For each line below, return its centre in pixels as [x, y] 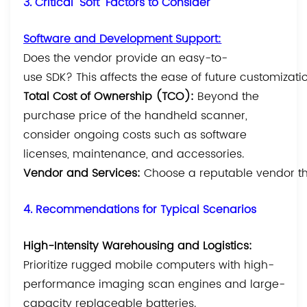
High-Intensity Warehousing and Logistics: [138, 246]
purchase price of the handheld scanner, [136, 116]
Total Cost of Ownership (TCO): [111, 97]
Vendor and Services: [82, 174]
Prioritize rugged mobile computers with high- [149, 266]
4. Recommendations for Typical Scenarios [140, 210]
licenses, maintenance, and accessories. [134, 155]
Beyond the [229, 97]
